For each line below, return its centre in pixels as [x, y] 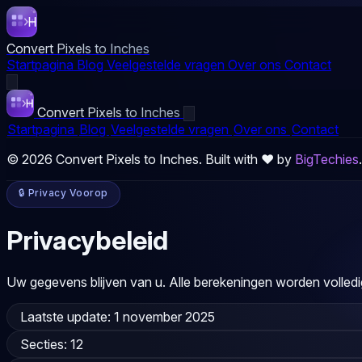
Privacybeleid [87, 241]
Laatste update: [67, 316]
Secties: [45, 344]
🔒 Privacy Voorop [63, 193]
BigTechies [327, 159]
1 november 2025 [164, 316]
